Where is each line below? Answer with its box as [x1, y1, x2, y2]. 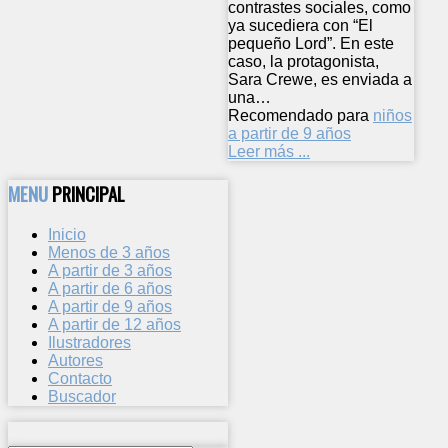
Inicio [48, 225, 86, 243]
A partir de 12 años [48, 315, 181, 333]
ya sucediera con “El [228, 17, 373, 35]
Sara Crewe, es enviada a [228, 71, 412, 89]
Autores [48, 351, 103, 369]
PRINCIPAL [52, 179, 125, 207]
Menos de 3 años [48, 243, 170, 261]
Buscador [48, 387, 116, 405]
